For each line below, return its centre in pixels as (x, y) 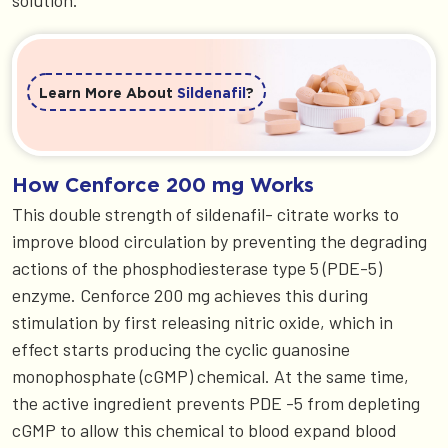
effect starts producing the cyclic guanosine (181, 348)
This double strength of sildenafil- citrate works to (205, 213)
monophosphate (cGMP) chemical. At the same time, (210, 375)
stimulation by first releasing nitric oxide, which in (202, 321)
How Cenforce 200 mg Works (163, 183)
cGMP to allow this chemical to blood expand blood (204, 429)
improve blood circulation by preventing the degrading (219, 240)
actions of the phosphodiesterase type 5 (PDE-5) (197, 267)
